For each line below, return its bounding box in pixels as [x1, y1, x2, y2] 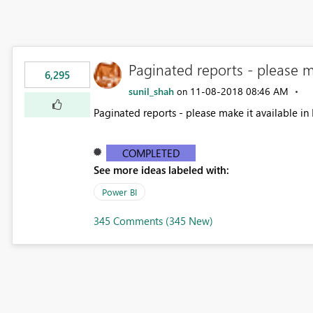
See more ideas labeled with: [93, 162, 229, 177]
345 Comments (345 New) [93, 213, 213, 228]
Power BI [101, 185, 137, 198]
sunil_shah [128, 84, 174, 98]
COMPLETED [122, 145, 180, 160]
